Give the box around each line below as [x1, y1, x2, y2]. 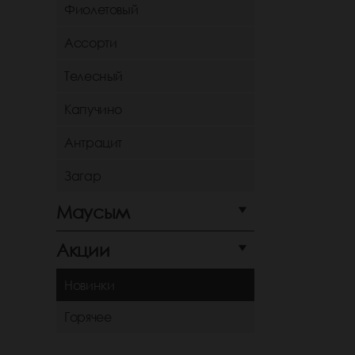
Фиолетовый [64, 2, 139, 18]
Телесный [64, 68, 124, 85]
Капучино [64, 101, 123, 118]
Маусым [56, 201, 130, 223]
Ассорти [64, 35, 117, 52]
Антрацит [64, 135, 123, 151]
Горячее [64, 309, 112, 326]
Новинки [64, 277, 115, 294]
